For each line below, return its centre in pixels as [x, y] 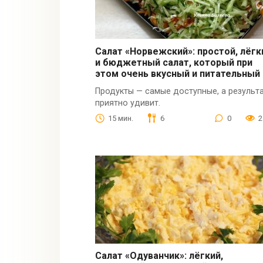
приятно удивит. [128, 103]
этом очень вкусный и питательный [178, 73]
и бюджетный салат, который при [174, 62]
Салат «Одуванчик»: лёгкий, [159, 256]
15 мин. [121, 118]
